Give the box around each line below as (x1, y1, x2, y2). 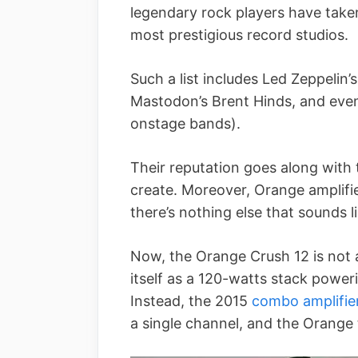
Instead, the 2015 (130, 292, 252, 309)
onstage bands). (130, 114, 241, 132)
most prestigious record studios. (130, 26, 348, 43)
